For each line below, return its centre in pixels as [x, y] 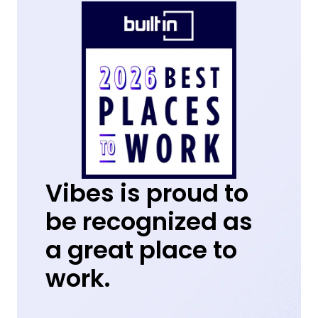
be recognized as [149, 221]
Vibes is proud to [147, 193]
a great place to [141, 250]
